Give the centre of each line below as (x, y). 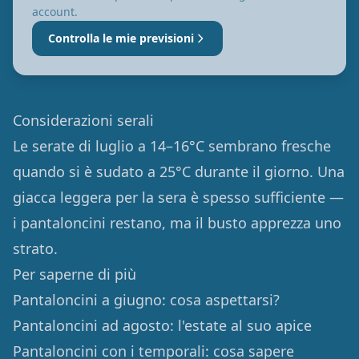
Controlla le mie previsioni (121, 38)
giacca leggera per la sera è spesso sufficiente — (178, 197)
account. (55, 12)
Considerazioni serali (83, 120)
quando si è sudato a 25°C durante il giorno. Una (179, 171)
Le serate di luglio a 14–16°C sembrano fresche (172, 146)
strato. (35, 248)
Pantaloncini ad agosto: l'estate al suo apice (162, 325)
